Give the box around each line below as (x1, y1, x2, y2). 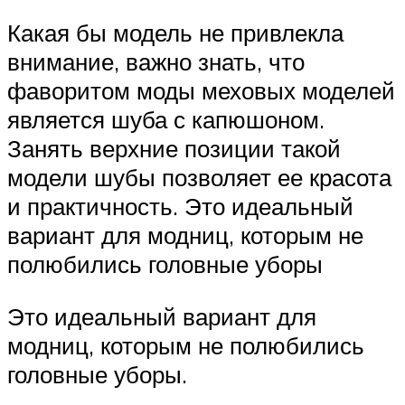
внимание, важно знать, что (7, 47, 305, 77)
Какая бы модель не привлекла (7, 18, 344, 48)
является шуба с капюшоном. (7, 105, 325, 135)
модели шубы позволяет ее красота (7, 163, 391, 193)
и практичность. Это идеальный (7, 192, 353, 221)
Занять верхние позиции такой (7, 134, 341, 164)
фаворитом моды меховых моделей (7, 76, 395, 106)
